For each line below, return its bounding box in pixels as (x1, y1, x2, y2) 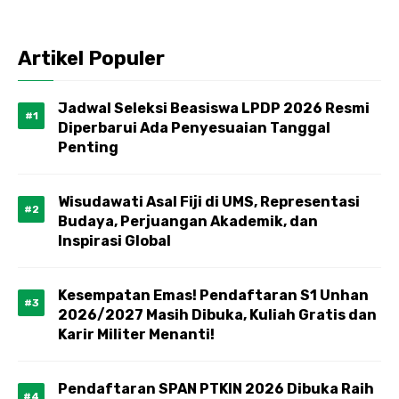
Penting (58, 139, 118, 156)
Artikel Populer (18, 46, 165, 70)
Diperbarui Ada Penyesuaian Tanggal (58, 119, 330, 136)
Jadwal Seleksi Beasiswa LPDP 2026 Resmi (58, 100, 370, 117)
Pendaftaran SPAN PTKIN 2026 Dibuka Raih (58, 380, 374, 397)
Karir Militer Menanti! (58, 326, 215, 343)
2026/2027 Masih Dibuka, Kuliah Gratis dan (58, 306, 377, 323)
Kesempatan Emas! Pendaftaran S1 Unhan (58, 287, 369, 304)
